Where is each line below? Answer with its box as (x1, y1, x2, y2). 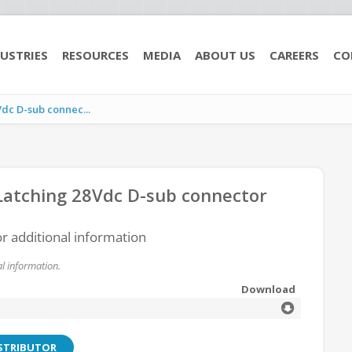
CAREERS (269, 47, 319, 63)
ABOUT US (195, 47, 255, 63)
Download (241, 282, 295, 296)
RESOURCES (62, 47, 129, 63)
